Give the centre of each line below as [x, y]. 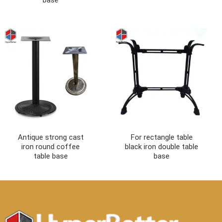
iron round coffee [51, 147]
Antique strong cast [51, 138]
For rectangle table [162, 138]
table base [51, 156]
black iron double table [162, 147]
